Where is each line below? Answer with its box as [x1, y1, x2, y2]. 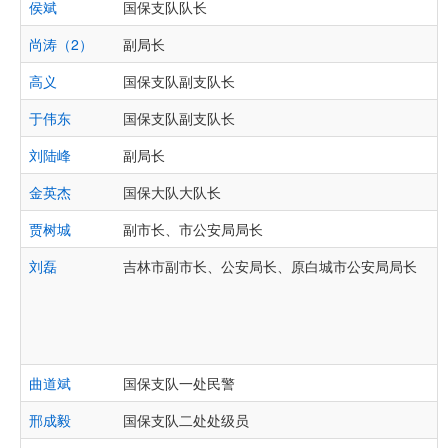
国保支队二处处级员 [123, 410, 249, 430]
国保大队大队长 [123, 182, 221, 202]
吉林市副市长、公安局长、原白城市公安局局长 [123, 256, 417, 276]
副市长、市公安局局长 [123, 219, 263, 239]
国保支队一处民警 [123, 373, 235, 393]
